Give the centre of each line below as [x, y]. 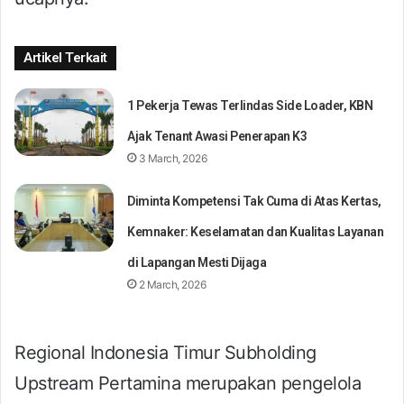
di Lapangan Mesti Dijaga [197, 262]
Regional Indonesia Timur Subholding [165, 352]
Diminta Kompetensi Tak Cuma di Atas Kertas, [254, 201]
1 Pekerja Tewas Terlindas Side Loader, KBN [250, 105]
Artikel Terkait [65, 57]
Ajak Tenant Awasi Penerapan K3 [217, 136]
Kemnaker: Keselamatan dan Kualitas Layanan [256, 231]
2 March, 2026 [172, 284]
